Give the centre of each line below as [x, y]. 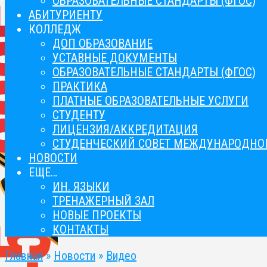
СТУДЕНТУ [79, 115]
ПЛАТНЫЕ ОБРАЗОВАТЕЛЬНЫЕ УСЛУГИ [150, 101]
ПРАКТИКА [80, 86]
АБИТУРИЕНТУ [66, 15]
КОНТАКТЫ [80, 229]
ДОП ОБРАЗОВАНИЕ [103, 44]
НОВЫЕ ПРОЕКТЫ [97, 215]
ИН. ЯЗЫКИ [81, 187]
